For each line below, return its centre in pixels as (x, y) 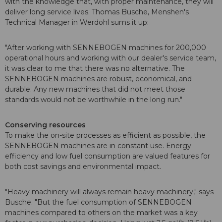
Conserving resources (45, 125)
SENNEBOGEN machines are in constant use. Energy (98, 146)
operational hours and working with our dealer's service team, (111, 58)
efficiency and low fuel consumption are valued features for (108, 156)
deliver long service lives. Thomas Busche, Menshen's (97, 12)
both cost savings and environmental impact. (84, 167)
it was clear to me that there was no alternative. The (95, 69)
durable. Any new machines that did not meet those (95, 89)
